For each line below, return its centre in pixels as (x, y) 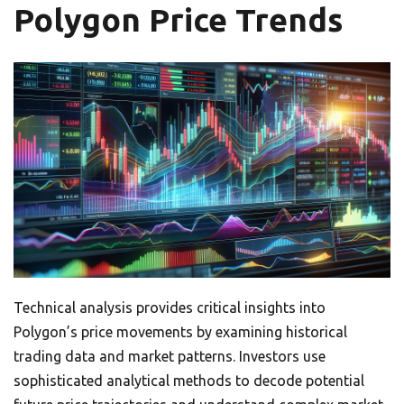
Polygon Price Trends (178, 20)
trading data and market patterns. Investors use (170, 356)
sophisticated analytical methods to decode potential (189, 381)
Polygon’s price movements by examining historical (180, 332)
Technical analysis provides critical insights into (170, 308)
